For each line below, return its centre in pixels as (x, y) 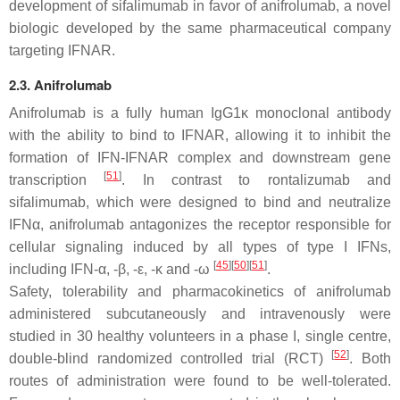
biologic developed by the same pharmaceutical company (200, 28)
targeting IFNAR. (62, 50)
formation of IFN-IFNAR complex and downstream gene (200, 158)
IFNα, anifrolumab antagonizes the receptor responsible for (200, 225)
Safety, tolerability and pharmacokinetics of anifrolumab (200, 292)
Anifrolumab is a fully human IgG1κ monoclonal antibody (200, 113)
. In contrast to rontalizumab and (257, 180)
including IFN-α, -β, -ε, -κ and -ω (111, 269)
